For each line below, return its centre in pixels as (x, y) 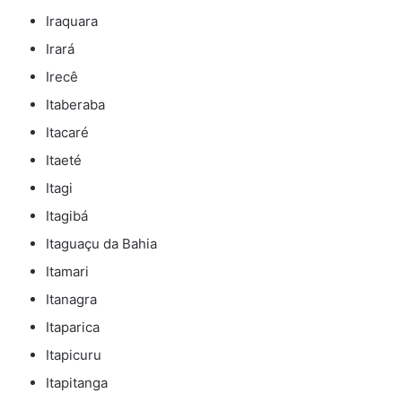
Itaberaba (75, 105)
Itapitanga (77, 383)
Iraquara (72, 22)
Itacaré (67, 133)
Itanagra (71, 300)
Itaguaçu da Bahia (101, 244)
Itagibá (67, 216)
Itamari (67, 272)
